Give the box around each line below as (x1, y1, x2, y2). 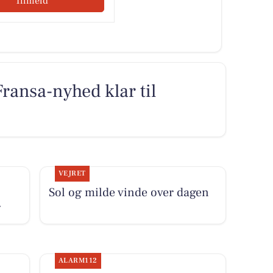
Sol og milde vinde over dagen (48, 184, 209, 200)
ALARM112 (58, 255, 97, 265)
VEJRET (58, 168, 86, 178)
